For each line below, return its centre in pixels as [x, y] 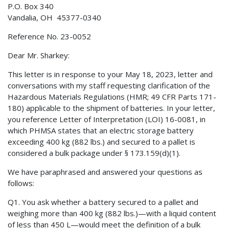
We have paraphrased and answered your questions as [105, 172]
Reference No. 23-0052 [49, 37]
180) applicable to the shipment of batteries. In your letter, [111, 108]
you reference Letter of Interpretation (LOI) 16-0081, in [107, 119]
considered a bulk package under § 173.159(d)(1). [94, 153]
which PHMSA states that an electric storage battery [101, 131]
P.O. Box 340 [31, 6]
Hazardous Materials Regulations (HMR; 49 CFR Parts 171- [112, 97]
